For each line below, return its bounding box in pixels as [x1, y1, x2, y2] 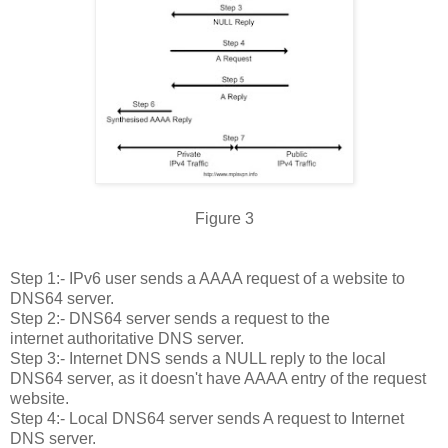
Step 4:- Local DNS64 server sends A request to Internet [10, 409, 404, 427]
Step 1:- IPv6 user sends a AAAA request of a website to [10, 269, 405, 287]
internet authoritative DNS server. [10, 329, 244, 347]
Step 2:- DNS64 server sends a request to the [10, 309, 330, 327]
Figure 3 [194, 209, 254, 227]
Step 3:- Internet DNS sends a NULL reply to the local [10, 349, 386, 367]
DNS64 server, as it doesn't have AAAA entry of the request [10, 369, 426, 387]
